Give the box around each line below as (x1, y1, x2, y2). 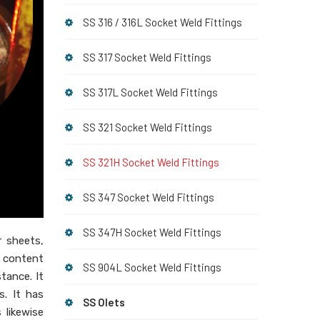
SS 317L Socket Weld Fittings (83, 86, 218, 99)
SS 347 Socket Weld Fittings (83, 191, 214, 204)
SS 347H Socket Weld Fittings (83, 226, 221, 239)
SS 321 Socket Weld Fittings (83, 121, 212, 134)
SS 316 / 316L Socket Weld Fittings (83, 16, 242, 29)
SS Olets (83, 296, 125, 309)
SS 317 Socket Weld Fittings (83, 51, 211, 64)
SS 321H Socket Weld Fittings (83, 156, 219, 169)
